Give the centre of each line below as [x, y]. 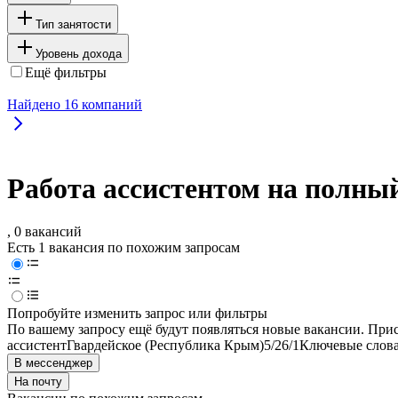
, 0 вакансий [44, 232]
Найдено [36, 104]
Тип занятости [73, 24]
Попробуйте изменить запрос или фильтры [137, 314]
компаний [110, 104]
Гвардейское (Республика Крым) [165, 346]
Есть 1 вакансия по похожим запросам [123, 248]
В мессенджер [53, 363]
